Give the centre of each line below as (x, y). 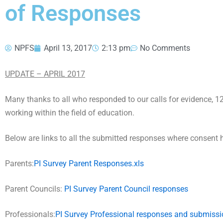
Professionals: (30, 214)
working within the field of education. (70, 113)
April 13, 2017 (68, 48)
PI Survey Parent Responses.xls (89, 164)
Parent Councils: (35, 189)
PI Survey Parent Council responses (126, 189)
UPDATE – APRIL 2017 (45, 74)
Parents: (19, 164)
